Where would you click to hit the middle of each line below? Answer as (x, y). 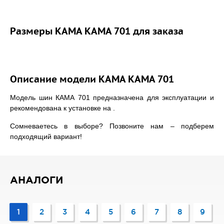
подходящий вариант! (46, 136)
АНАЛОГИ (36, 180)
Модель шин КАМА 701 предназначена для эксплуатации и (112, 97)
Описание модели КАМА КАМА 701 (92, 80)
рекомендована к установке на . (62, 108)
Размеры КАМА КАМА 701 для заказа (97, 32)
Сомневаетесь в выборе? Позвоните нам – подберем (112, 126)
